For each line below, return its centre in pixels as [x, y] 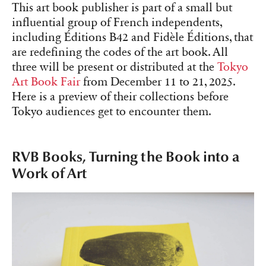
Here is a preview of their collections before [120, 96]
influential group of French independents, [117, 22]
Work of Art [49, 173]
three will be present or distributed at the [115, 67]
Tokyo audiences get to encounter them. [112, 111]
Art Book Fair [46, 82]
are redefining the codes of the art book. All [120, 52]
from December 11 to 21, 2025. [158, 82]
